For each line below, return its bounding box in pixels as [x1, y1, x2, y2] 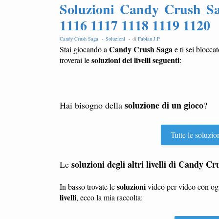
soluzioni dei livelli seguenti [91, 54, 179, 66]
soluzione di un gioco [125, 99, 203, 111]
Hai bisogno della [60, 99, 125, 111]
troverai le [60, 55, 91, 65]
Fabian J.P [138, 35, 159, 42]
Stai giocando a [60, 44, 109, 54]
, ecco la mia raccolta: [76, 192, 143, 202]
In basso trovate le [60, 181, 117, 192]
